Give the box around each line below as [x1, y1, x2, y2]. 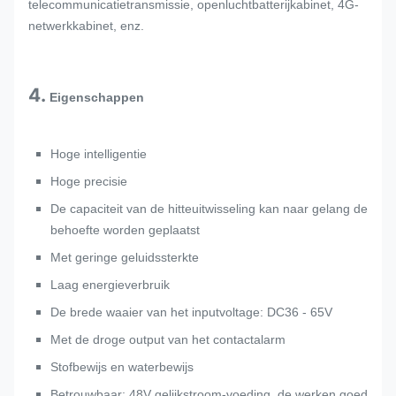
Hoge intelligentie [50, 147, 147, 162]
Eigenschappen [49, 90, 144, 105]
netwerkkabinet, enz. [28, 19, 144, 34]
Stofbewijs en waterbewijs [50, 360, 194, 375]
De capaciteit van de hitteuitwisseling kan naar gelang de [50, 202, 368, 217]
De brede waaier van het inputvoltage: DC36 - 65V [50, 305, 332, 320]
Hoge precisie [50, 174, 127, 189]
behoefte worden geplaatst [50, 223, 200, 238]
